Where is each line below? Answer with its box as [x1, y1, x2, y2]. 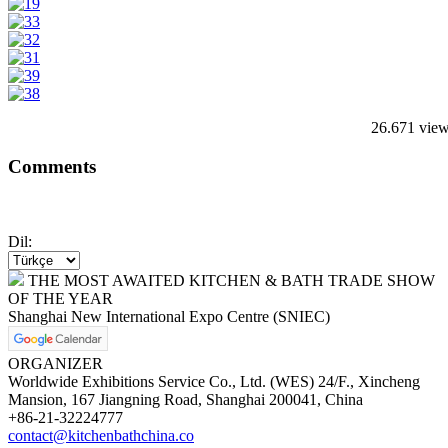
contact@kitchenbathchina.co [8, 426, 194, 444]
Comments [8, 156, 96, 178]
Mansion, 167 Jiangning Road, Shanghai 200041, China [8, 390, 363, 408]
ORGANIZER [8, 354, 103, 372]
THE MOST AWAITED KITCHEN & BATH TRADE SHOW [24, 271, 435, 289]
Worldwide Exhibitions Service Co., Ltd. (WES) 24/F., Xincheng [8, 372, 420, 390]
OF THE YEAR [8, 289, 113, 307]
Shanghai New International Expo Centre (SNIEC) [8, 307, 330, 325]
